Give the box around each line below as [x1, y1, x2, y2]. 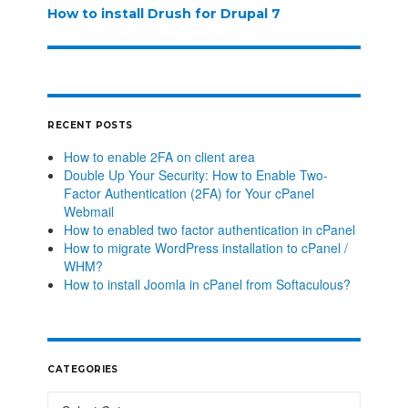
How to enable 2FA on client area [63, 147, 255, 166]
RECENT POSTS [47, 119, 133, 132]
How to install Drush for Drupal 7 [47, 5, 281, 23]
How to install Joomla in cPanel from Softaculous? [63, 274, 351, 293]
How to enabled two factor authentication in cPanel [63, 219, 355, 239]
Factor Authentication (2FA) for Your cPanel [63, 183, 314, 202]
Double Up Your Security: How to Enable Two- [63, 165, 328, 184]
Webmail [63, 201, 114, 220]
